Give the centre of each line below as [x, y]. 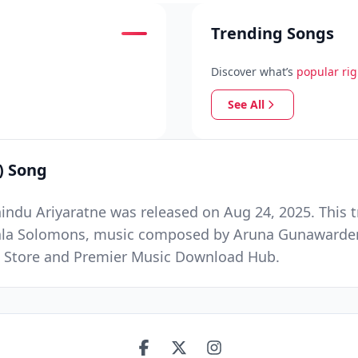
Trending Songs [272, 33]
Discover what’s [252, 72]
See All [246, 104]
